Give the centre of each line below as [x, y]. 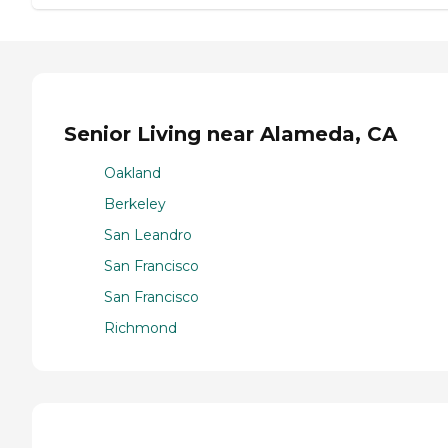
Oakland [132, 172]
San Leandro [148, 234]
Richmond [140, 327]
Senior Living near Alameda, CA [230, 134]
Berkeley [135, 203]
